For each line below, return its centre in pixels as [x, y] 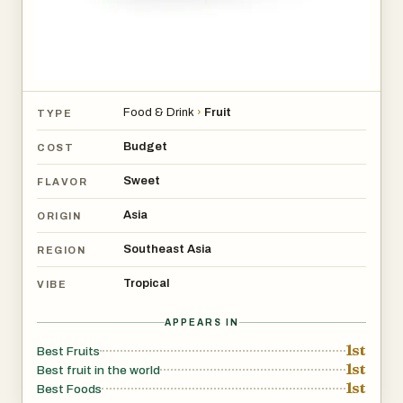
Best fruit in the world [99, 370]
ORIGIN [59, 215]
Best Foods [69, 389]
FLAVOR [63, 181]
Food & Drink [159, 112]
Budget [145, 147]
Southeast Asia [167, 249]
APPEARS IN [201, 322]
